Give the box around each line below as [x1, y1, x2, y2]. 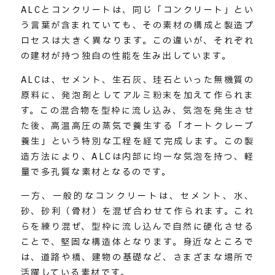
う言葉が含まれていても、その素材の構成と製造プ [20, 18, 255, 32]
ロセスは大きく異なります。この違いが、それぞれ [20, 34, 255, 47]
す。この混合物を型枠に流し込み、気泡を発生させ [20, 104, 255, 117]
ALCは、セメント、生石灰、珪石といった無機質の [20, 73, 255, 87]
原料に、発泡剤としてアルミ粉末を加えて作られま [20, 88, 255, 102]
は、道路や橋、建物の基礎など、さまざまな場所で [20, 250, 255, 264]
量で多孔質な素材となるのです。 [20, 165, 172, 179]
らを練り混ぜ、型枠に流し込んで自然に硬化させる [20, 220, 255, 233]
